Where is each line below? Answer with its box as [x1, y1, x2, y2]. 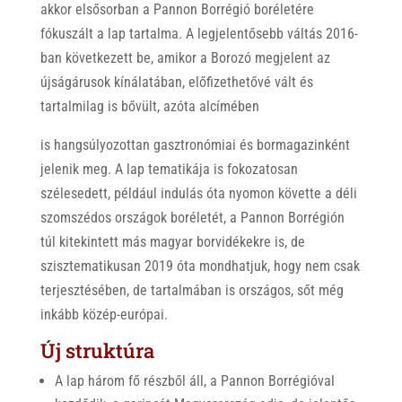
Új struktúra [39, 337, 154, 363]
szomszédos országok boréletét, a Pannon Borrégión [39, 209, 345, 226]
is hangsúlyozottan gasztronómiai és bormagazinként [39, 136, 350, 153]
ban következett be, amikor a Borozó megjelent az [39, 49, 330, 66]
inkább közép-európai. [39, 306, 168, 323]
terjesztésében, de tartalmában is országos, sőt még [39, 282, 344, 299]
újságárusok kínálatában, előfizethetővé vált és [39, 74, 313, 91]
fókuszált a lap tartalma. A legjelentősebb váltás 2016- [39, 25, 358, 42]
